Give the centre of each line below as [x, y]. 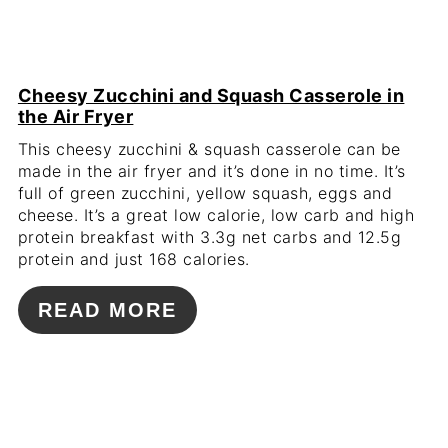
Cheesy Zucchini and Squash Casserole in [211, 95]
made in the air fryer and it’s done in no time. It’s [211, 170]
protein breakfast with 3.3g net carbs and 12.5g [209, 236]
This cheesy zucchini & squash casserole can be [209, 148]
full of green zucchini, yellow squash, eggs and [205, 192]
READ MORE [107, 309]
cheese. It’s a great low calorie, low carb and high [216, 214]
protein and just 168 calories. [133, 258]
